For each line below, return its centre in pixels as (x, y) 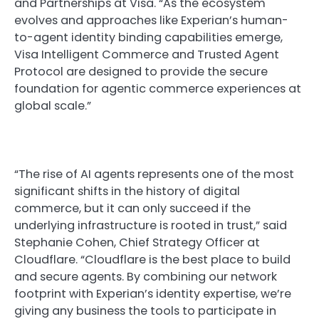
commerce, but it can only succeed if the (132, 209)
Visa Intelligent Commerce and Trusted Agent (147, 54)
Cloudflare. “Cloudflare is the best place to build (152, 260)
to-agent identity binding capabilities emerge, (148, 37)
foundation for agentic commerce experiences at (158, 88)
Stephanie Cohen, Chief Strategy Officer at (137, 243)
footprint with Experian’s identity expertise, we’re (153, 294)
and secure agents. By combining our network (146, 277)
